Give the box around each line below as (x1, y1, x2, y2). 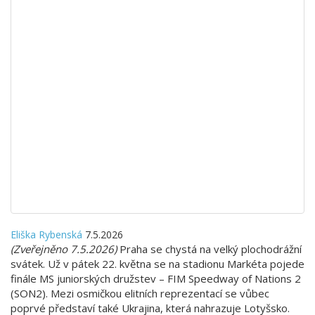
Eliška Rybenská (11, 227, 82, 241)
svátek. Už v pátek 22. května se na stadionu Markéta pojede (11, 256, 304, 271)
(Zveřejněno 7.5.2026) (11, 241, 120, 256)
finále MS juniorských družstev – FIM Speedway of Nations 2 (11, 271, 301, 285)
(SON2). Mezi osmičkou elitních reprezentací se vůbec (11, 285, 269, 300)
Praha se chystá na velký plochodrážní (120, 241, 302, 256)
